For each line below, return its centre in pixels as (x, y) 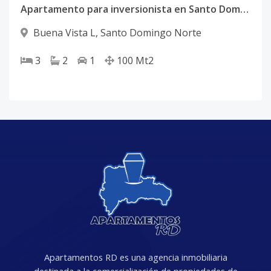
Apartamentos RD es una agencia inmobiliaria (135, 257)
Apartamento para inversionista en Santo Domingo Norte (244, 9)
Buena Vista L (64, 33)
